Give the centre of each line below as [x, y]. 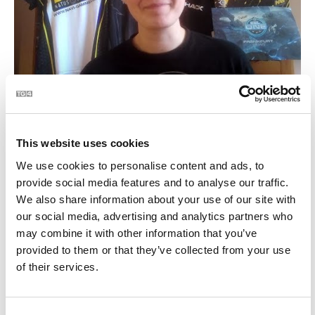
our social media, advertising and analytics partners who [154, 216]
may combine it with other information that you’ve [137, 233]
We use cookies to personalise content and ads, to [140, 165]
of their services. [57, 266]
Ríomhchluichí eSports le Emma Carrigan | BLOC [134, 95]
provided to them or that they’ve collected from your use [153, 250]
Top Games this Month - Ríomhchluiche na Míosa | [140, 297]
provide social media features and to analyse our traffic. [153, 182]
